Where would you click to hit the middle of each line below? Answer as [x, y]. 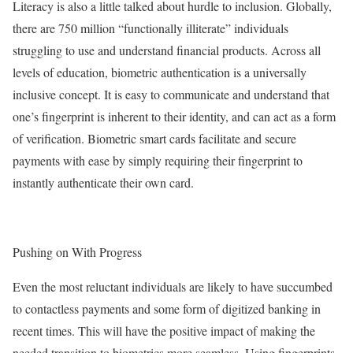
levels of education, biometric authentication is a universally [160, 72]
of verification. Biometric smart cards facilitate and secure [154, 139]
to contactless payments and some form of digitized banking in [167, 309]
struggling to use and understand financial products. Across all [167, 50]
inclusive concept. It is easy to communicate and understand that [171, 95]
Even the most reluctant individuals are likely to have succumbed [173, 287]
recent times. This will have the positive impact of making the [164, 331]
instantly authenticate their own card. [103, 183]
